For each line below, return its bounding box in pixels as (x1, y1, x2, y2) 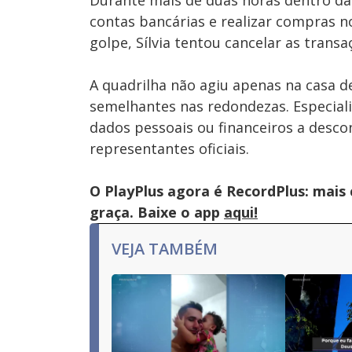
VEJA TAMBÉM (112, 238, 218, 259)
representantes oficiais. (90, 139, 249, 158)
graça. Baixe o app (90, 203, 224, 222)
